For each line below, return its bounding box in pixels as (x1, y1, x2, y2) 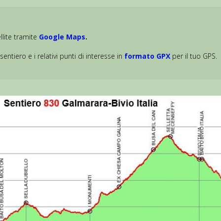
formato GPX (124, 51, 171, 61)
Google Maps (39, 32, 86, 42)
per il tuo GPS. (170, 51, 218, 61)
